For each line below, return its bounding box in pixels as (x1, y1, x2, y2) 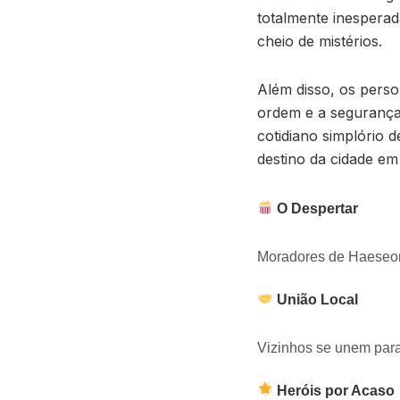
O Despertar (273, 200, 359, 216)
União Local (273, 291, 359, 307)
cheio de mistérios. (257, 31, 382, 50)
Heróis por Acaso (273, 382, 396, 398)
